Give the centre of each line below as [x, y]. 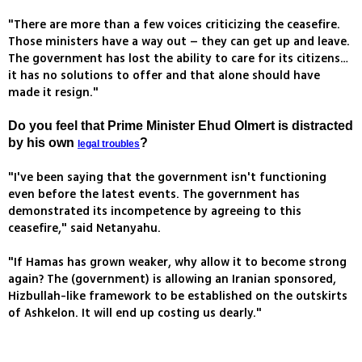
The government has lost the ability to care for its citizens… [178, 59]
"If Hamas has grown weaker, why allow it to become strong [177, 263]
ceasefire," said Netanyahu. [84, 229]
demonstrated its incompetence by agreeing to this [155, 212]
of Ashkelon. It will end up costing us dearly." [135, 314]
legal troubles [109, 144]
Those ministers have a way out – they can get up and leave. [179, 42]
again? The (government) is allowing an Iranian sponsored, [172, 280]
